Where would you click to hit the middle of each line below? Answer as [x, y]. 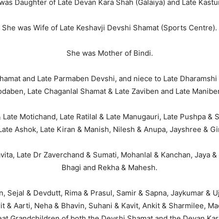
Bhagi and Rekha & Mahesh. [109, 167]
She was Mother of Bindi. [109, 53]
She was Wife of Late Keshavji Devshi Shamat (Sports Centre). [109, 28]
